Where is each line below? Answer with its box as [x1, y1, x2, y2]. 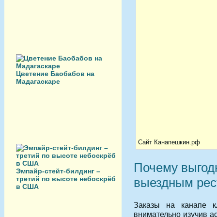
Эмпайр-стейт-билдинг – [16, 167, 100, 175]
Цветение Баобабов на [16, 70, 94, 77]
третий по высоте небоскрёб [16, 175, 116, 183]
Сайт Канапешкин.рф [138, 138, 200, 146]
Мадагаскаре [16, 77, 60, 85]
